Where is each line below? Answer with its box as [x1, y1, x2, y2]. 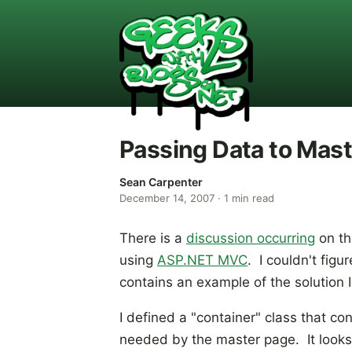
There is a [119, 230, 186, 246]
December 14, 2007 [119, 192, 214, 204]
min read [229, 192, 274, 204]
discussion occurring [186, 230, 315, 246]
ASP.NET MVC [157, 252, 247, 268]
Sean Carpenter [119, 175, 203, 189]
